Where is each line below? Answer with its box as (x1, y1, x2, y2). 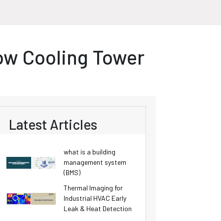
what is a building (64, 147, 115, 156)
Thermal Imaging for (64, 184, 123, 192)
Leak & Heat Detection (64, 204, 132, 213)
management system (64, 158, 126, 166)
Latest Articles (9, 116, 97, 133)
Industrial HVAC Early (64, 194, 126, 202)
